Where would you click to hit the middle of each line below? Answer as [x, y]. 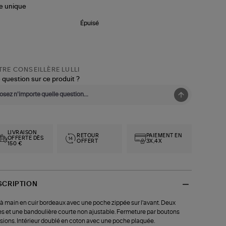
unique [15, 7]
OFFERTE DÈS [25, 138]
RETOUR [88, 135]
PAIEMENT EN [164, 135]
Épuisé [90, 23]
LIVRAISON [22, 133]
